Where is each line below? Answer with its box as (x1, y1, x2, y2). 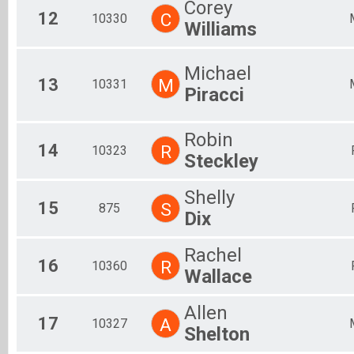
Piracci (184, 83, 244, 106)
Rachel (184, 243, 242, 266)
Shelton (184, 322, 250, 345)
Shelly (184, 186, 235, 209)
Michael (184, 62, 251, 85)
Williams (184, 17, 257, 40)
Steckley (184, 149, 258, 172)
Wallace (184, 265, 252, 288)
